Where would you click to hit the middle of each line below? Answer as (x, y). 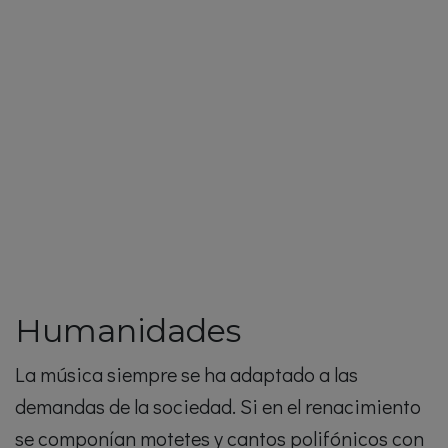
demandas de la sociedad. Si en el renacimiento (218, 406)
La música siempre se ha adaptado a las (186, 374)
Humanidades (128, 330)
